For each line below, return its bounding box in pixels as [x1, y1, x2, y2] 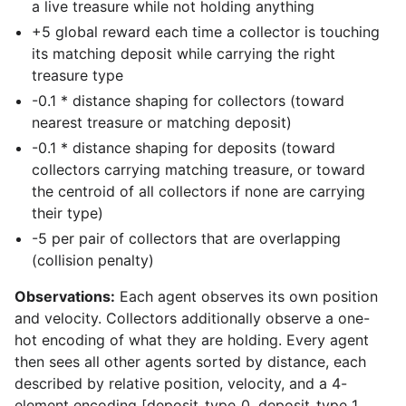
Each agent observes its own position [115, 286, 378, 305]
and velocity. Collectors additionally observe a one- [14, 308, 370, 327]
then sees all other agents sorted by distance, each [14, 352, 366, 371]
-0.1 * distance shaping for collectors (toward [32, 91, 345, 110]
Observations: [14, 286, 115, 305]
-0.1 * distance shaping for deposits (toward [32, 138, 336, 157]
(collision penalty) [32, 250, 155, 269]
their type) [32, 203, 104, 222]
